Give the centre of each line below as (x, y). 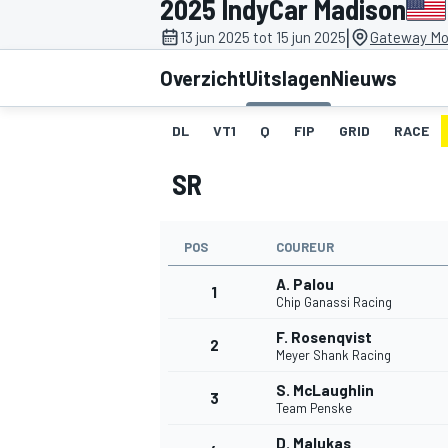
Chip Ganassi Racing (334, 302)
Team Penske (314, 408)
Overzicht (203, 78)
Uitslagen (288, 78)
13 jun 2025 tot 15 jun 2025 (263, 37)
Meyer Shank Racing (333, 355)
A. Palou (305, 284)
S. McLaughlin (325, 390)
